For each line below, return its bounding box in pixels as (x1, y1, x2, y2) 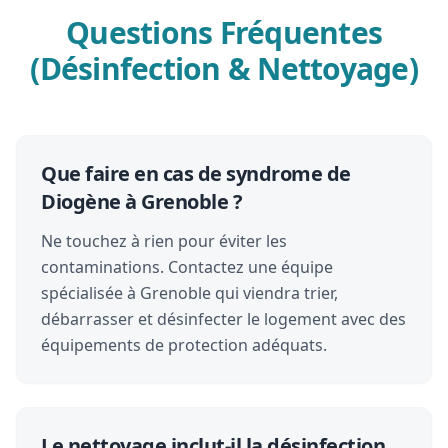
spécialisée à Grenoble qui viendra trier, (41, 282, 338, 304)
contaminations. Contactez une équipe (41, 256, 333, 278)
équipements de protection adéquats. (41, 334, 327, 356)
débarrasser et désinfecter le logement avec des (41, 308, 406, 330)
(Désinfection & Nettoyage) (30, 48, 418, 89)
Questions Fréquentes (66, 12, 382, 53)
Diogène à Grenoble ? (41, 188, 242, 215)
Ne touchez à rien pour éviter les (41, 230, 287, 252)
